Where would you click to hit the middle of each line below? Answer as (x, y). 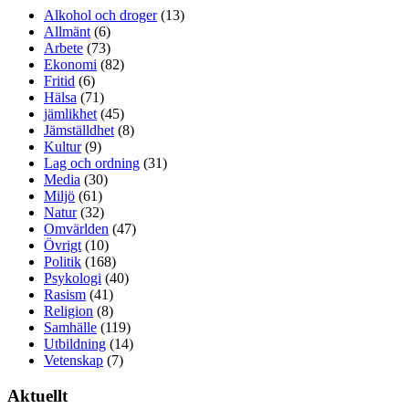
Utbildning (75, 343)
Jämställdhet (79, 130)
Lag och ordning (92, 163)
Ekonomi (70, 64)
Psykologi (73, 278)
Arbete (63, 47)
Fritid (59, 80)
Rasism (65, 294)
